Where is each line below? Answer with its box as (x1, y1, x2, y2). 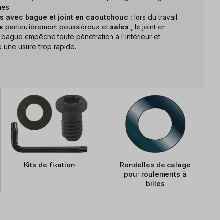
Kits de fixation (23, 160, 75, 169)
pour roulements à (124, 169, 187, 178)
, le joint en (131, 22, 166, 31)
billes (146, 179, 165, 188)
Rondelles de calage (120, 160, 191, 169)
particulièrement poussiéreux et (5, 22, 110, 31)
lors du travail (132, 12, 177, 21)
